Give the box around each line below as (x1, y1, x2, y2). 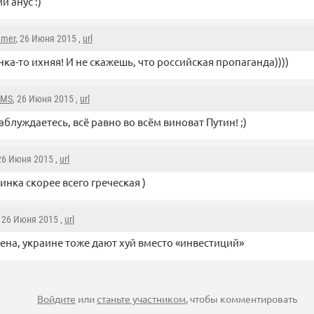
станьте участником (97, 292, 186, 305)
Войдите (37, 292, 76, 305)
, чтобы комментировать (186, 292, 297, 305)
